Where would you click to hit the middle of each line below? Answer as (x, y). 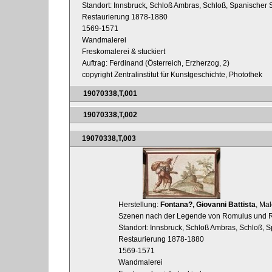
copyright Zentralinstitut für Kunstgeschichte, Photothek (172, 74)
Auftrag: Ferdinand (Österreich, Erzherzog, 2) (156, 63)
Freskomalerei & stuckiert (124, 51)
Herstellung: (139, 205)
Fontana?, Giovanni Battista (208, 205)
